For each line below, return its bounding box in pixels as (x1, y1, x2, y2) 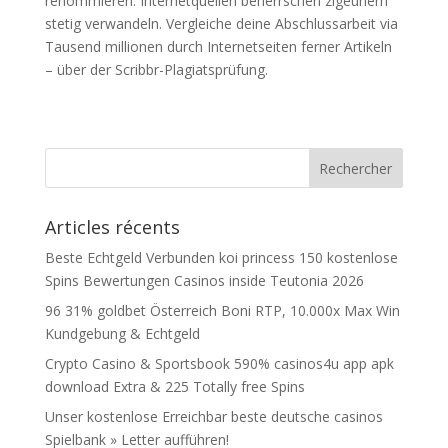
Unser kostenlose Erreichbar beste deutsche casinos (44, 406, 383, 426)
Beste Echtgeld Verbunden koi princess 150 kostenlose (44, 247, 398, 267)
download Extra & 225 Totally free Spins (44, 376, 305, 396)
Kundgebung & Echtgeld (44, 323, 200, 343)
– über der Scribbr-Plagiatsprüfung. (44, 59, 268, 79)
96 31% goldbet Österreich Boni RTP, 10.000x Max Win (44, 300, 400, 320)
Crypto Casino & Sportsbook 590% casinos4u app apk (44, 353, 394, 373)
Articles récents (44, 214, 180, 239)
